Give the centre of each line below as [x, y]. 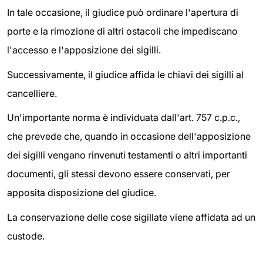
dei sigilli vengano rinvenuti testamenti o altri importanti [127, 155]
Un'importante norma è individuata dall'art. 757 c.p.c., [124, 118]
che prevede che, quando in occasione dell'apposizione [129, 136]
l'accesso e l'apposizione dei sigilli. [84, 50]
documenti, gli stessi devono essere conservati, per [119, 174]
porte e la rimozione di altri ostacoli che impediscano [122, 31]
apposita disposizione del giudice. [82, 193]
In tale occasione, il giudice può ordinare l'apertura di [123, 12]
